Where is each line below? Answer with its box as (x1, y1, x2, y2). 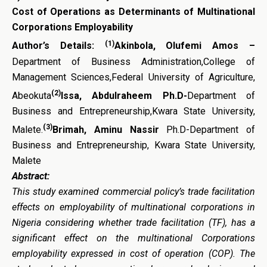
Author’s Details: (12, 40, 105, 52)
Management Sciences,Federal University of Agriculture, (12, 71, 255, 83)
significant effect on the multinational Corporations (12, 232, 255, 244)
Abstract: (12, 170, 49, 182)
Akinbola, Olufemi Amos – (114, 40, 256, 52)
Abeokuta (12, 90, 51, 102)
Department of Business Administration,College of (12, 55, 255, 67)
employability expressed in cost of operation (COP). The (12, 248, 255, 260)
